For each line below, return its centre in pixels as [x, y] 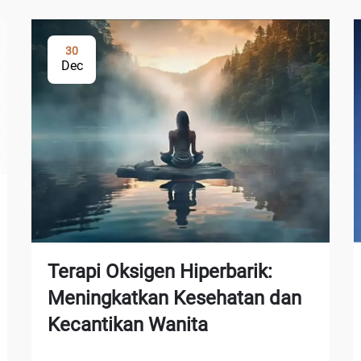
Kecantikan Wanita [128, 325]
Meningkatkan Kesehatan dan [174, 299]
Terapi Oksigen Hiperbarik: [160, 272]
